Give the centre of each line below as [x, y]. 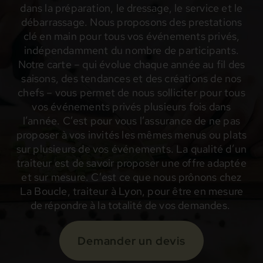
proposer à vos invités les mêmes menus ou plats [131, 135]
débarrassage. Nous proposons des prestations [131, 22]
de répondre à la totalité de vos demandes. [131, 205]
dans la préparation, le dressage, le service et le [131, 8]
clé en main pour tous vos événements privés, [131, 36]
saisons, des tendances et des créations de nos [131, 79]
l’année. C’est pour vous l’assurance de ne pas [131, 121]
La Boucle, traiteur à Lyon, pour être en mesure [131, 191]
